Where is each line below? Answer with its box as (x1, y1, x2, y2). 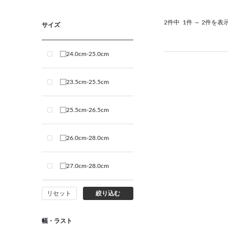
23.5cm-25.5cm (66, 79, 109, 85)
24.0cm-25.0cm (66, 51, 109, 57)
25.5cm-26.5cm (66, 107, 109, 113)
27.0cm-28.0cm (66, 163, 109, 169)
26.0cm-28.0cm (66, 135, 109, 141)
